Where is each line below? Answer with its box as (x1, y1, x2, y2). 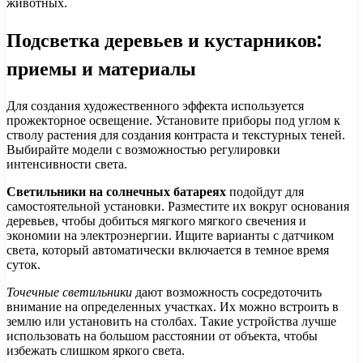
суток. (6, 258, 41, 272)
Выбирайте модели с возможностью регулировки (6, 143, 280, 157)
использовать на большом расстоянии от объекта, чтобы (6, 329, 318, 344)
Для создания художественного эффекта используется (6, 99, 304, 113)
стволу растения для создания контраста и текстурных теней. (6, 128, 345, 143)
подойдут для (226, 185, 304, 199)
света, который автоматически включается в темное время (6, 243, 329, 258)
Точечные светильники (6, 285, 132, 300)
